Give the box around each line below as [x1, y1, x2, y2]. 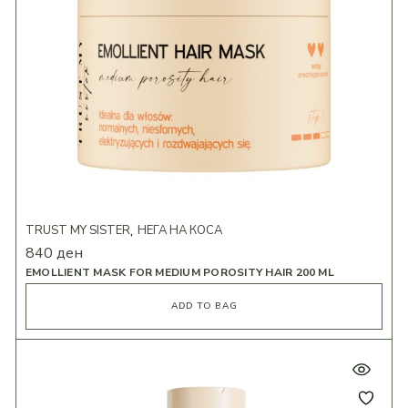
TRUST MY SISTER [25, 222, 130, 240]
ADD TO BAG [170, 300, 238, 313]
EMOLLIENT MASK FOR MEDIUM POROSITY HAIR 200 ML [25, 265, 334, 280]
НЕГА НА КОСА [137, 222, 222, 240]
